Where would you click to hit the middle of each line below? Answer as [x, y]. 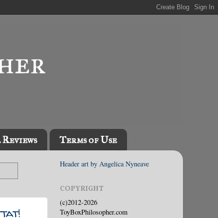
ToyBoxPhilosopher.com [94, 212]
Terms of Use [88, 140]
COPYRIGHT [82, 189]
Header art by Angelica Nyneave [104, 163]
